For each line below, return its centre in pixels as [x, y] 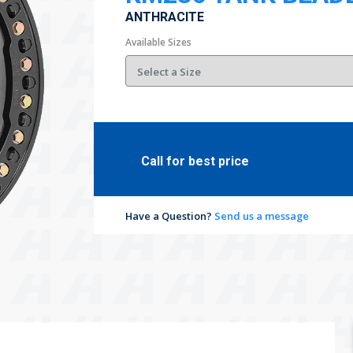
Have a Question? [169, 216]
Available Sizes [158, 42]
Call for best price [195, 161]
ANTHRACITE [164, 17]
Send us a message [261, 216]
